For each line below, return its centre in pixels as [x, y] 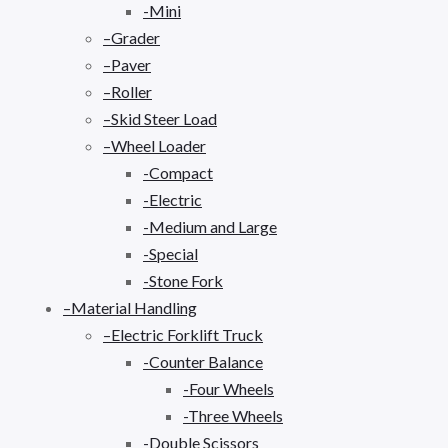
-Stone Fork [183, 280]
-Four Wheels [228, 388]
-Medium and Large [210, 226]
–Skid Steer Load [160, 118]
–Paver [127, 64]
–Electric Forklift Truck [183, 334]
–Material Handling [130, 307]
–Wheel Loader [154, 145]
